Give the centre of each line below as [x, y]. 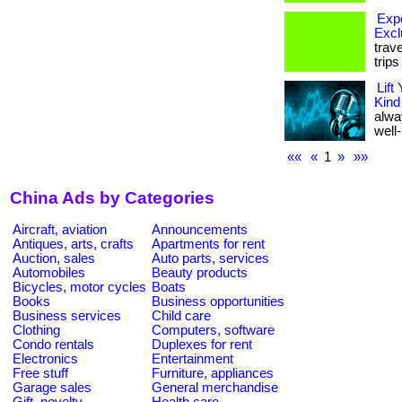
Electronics [45, 358]
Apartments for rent [208, 244]
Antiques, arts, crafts [73, 244]
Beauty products [200, 272]
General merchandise [215, 387]
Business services [67, 315]
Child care [181, 315]
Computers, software [213, 330]
